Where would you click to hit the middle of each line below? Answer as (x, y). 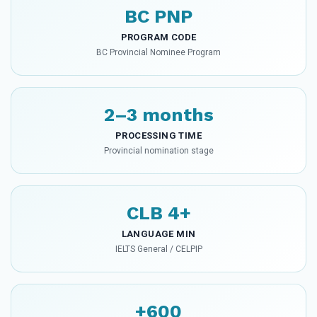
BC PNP (158, 17)
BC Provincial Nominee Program (158, 53)
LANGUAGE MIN (158, 234)
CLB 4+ (158, 213)
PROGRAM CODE (158, 38)
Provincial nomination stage (158, 151)
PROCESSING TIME (158, 136)
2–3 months (158, 115)
